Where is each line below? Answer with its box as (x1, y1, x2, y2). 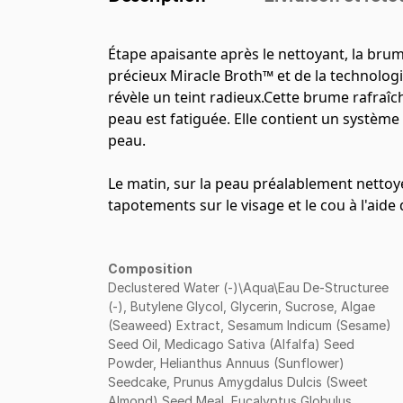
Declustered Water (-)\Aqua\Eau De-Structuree (108, 279, 389, 295)
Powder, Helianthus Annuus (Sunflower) (108, 354, 345, 371)
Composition (108, 260, 193, 276)
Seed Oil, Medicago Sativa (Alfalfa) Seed (108, 336, 354, 352)
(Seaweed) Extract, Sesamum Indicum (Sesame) (108, 317, 391, 333)
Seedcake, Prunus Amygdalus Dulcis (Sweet (108, 373, 368, 390)
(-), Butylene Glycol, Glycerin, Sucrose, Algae (108, 298, 375, 314)
